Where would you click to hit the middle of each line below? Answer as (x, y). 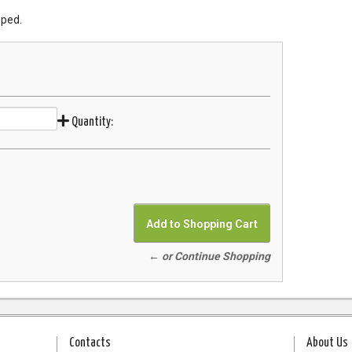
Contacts (90, 343)
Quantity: (91, 123)
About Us (327, 343)
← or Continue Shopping (210, 257)
